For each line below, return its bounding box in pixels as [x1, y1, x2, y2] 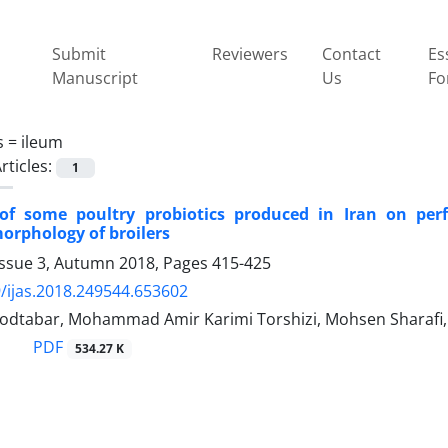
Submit [51, 42, 106, 65]
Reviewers [212, 42, 289, 65]
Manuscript [51, 66, 138, 89]
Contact [321, 42, 381, 65]
